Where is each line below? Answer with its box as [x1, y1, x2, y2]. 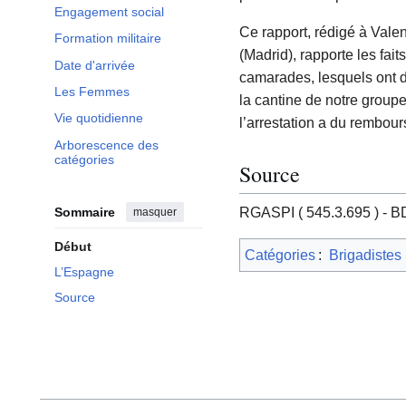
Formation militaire [54, 31, 161, 46]
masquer [133, 205, 177, 218]
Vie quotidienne [54, 111, 143, 126]
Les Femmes [54, 84, 130, 100]
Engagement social [54, 4, 164, 19]
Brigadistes [329, 247, 401, 264]
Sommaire [54, 205, 115, 220]
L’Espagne [54, 265, 114, 280]
